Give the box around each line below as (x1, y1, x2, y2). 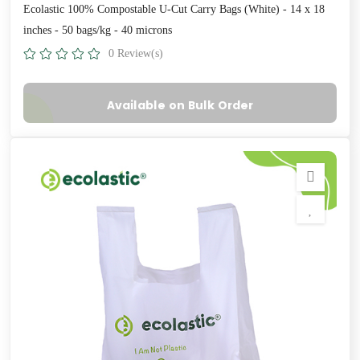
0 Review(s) (108, 47, 163, 59)
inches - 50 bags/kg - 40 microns (23, 23, 172, 36)
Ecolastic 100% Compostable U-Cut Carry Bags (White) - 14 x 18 (23, 2, 325, 15)
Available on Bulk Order (107, 96, 253, 113)
